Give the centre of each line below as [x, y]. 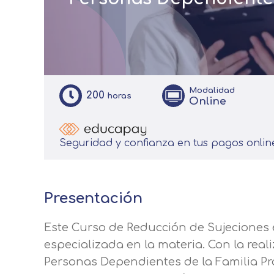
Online [208, 101]
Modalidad [212, 90]
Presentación [93, 198]
